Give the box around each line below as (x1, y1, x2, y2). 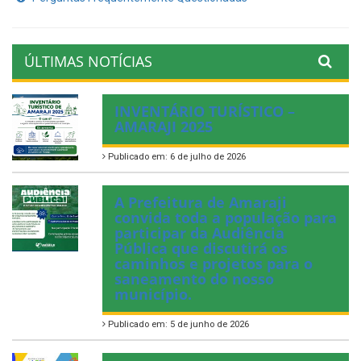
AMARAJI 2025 (114, 117, 213, 137)
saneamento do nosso (114, 269, 274, 289)
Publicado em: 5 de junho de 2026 (106, 319, 249, 330)
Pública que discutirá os (114, 239, 288, 259)
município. (114, 284, 192, 305)
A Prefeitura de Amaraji (114, 193, 287, 213)
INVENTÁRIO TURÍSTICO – (114, 102, 295, 122)
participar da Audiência (114, 223, 284, 243)
